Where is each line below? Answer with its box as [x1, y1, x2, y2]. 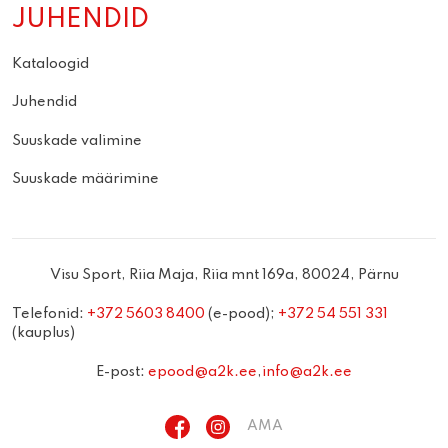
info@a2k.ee [262, 365, 352, 380]
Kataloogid [12, 56, 90, 71]
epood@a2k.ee [148, 365, 257, 380]
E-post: [96, 365, 148, 380]
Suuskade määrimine [12, 172, 160, 186]
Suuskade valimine [12, 133, 143, 148]
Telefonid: [12, 307, 88, 322]
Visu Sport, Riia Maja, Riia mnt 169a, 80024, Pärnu [49, 268, 399, 283]
